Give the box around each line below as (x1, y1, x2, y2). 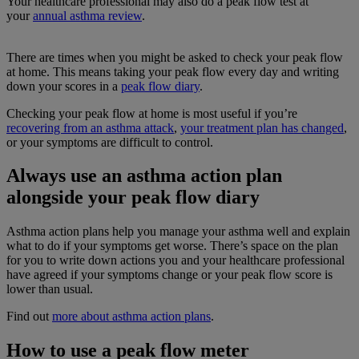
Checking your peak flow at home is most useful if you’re (6, 106, 297, 120)
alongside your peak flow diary (6, 187, 260, 208)
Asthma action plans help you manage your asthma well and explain (6, 224, 350, 239)
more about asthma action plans (52, 309, 211, 324)
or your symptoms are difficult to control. (6, 135, 213, 149)
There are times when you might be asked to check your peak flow (6, 50, 343, 64)
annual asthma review (33, 8, 142, 22)
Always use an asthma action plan (6, 165, 282, 187)
